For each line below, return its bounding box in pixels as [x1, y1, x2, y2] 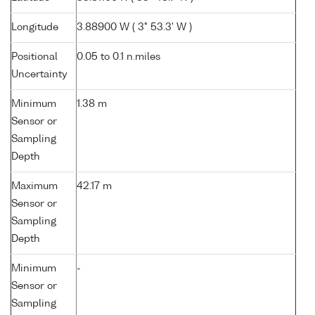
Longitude [11, 22, 58, 33]
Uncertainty [11, 70, 67, 80]
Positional [11, 52, 58, 63]
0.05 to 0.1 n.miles [77, 52, 160, 63]
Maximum [11, 181, 58, 192]
